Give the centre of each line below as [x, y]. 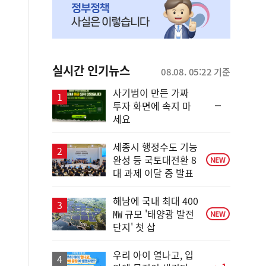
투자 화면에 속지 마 [152, 106]
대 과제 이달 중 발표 [153, 173]
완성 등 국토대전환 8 [155, 160]
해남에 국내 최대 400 [156, 201]
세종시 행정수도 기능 [155, 147]
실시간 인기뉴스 [91, 70]
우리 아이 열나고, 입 [153, 255]
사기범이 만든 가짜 [151, 93]
